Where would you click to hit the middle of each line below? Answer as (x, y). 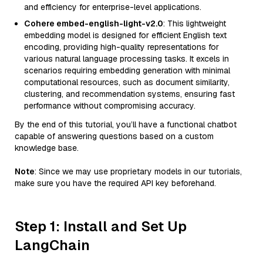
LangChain (52, 245)
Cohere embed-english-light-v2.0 (94, 23)
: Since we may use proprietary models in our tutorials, (138, 171)
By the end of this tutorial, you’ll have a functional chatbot (126, 124)
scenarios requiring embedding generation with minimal (127, 70)
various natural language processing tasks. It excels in (127, 59)
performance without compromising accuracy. (110, 106)
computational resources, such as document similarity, (127, 82)
